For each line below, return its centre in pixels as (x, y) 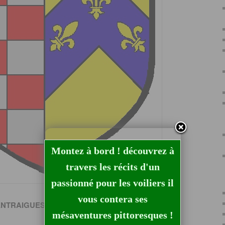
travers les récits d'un (113, 167)
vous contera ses (113, 199)
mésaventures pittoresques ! (113, 215)
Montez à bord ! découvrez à (113, 151)
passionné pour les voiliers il (113, 183)
